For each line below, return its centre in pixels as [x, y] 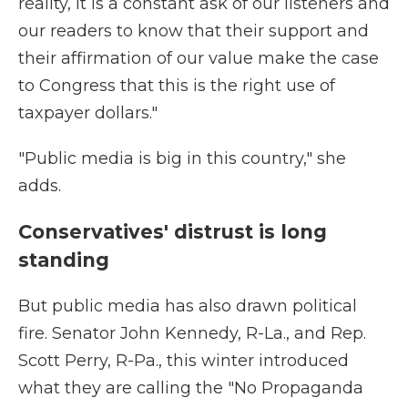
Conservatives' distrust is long [173, 232]
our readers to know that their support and [194, 31]
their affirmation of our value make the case [199, 58]
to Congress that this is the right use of [177, 86]
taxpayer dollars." [88, 113]
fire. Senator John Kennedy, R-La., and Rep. [192, 333]
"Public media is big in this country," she [182, 158]
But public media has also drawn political [188, 306]
